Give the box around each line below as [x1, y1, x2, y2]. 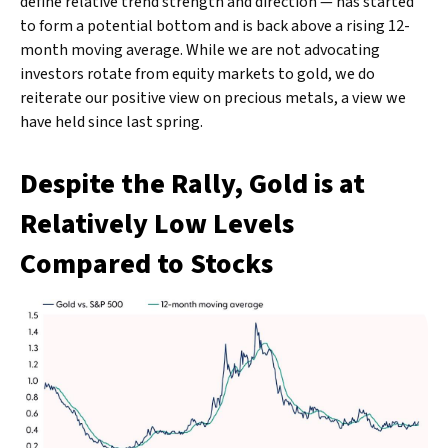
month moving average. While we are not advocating [20, 39, 380, 62]
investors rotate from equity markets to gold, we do [20, 63, 375, 86]
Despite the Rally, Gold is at [20, 164, 365, 205]
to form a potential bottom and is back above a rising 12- [20, 15, 410, 38]
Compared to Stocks [20, 244, 273, 285]
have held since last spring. [20, 111, 203, 134]
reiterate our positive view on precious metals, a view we [20, 87, 406, 110]
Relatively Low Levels [20, 204, 294, 245]
